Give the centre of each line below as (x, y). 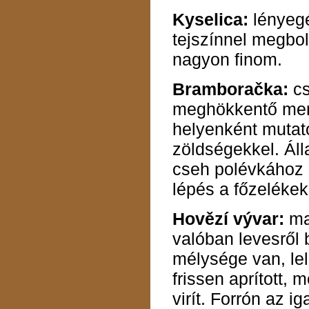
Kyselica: (210, 20)
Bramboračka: (230, 89)
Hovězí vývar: (228, 219)
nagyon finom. (227, 60)
